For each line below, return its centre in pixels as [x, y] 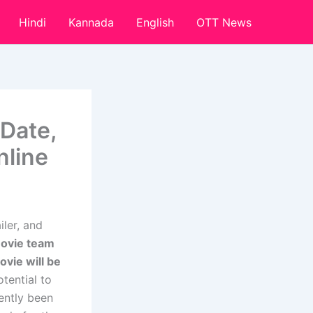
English [155, 22]
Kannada [91, 22]
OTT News [224, 22]
